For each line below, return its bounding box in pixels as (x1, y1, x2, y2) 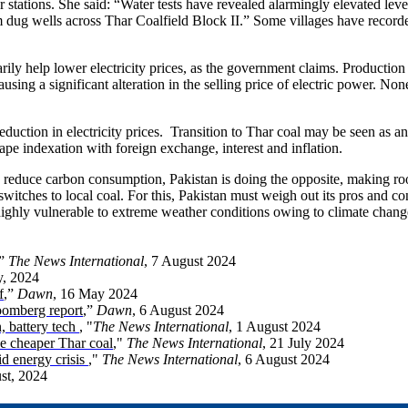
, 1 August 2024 (229, 319, 321, 335)
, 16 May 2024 (53, 286, 138, 302)
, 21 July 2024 (262, 335, 344, 352)
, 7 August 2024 (144, 253, 236, 270)
